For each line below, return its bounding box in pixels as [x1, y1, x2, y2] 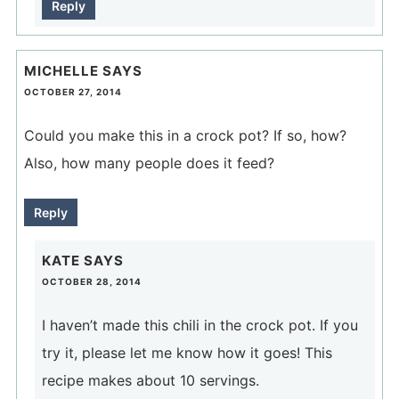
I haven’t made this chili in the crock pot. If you [41, 315, 358, 334]
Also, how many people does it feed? [23, 153, 274, 172]
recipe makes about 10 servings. [41, 370, 259, 389]
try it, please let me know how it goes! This [41, 343, 332, 362]
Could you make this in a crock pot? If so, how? [23, 126, 346, 144]
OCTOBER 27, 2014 [23, 85, 122, 97]
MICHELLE [23, 61, 99, 79]
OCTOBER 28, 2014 [41, 275, 142, 287]
